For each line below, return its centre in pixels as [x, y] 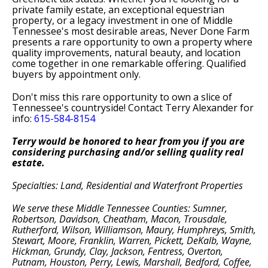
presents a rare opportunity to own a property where [132, 42]
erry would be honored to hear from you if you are [131, 141]
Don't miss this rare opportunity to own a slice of [122, 97]
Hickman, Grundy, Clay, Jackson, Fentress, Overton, [118, 251]
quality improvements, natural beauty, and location [126, 53]
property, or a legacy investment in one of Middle [122, 20]
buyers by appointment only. [76, 74]
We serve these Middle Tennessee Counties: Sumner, [120, 208]
